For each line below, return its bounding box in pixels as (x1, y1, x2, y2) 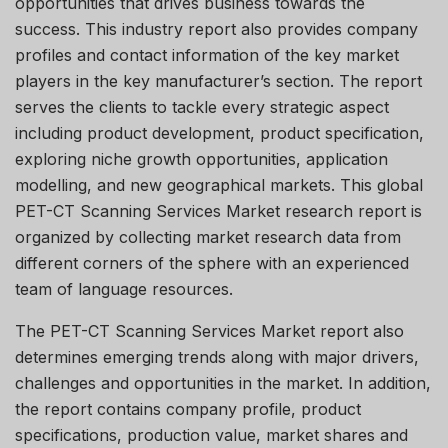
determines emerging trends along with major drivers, (15, 346, 419, 367)
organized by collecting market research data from (15, 226, 401, 247)
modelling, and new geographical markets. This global (15, 174, 423, 195)
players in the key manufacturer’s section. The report (15, 70, 422, 91)
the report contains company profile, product (15, 398, 361, 419)
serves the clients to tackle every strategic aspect (15, 96, 389, 117)
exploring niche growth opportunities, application (15, 148, 388, 169)
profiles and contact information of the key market (15, 44, 399, 65)
